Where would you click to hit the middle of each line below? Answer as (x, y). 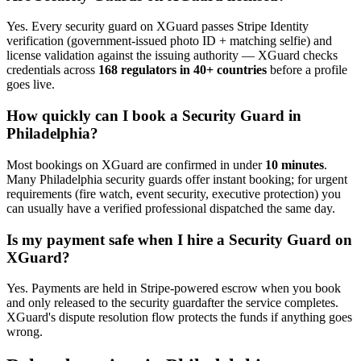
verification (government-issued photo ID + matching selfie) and (169, 41)
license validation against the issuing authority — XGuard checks (172, 56)
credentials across (52, 70)
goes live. (31, 85)
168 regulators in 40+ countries (183, 70)
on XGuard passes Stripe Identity (223, 27)
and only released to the (66, 303)
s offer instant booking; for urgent (262, 179)
